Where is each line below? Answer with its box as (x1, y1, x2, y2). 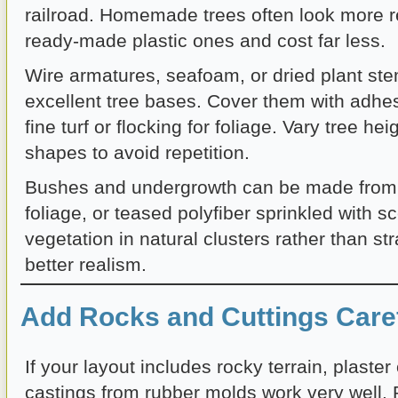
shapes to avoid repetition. (25, 142, 250, 163)
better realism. (25, 254, 147, 275)
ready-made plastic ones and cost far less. (25, 30, 386, 52)
